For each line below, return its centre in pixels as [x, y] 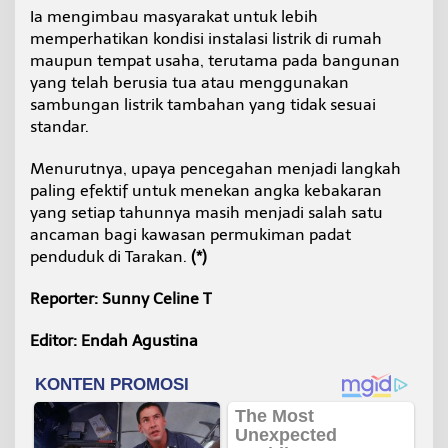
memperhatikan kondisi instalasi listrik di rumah [206, 38]
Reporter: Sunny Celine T [120, 298]
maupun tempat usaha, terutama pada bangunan [215, 60]
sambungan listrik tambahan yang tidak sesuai [203, 104]
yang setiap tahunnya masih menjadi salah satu [206, 212]
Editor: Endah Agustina [114, 340]
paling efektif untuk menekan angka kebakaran [206, 190]
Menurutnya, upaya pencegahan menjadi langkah [215, 168]
